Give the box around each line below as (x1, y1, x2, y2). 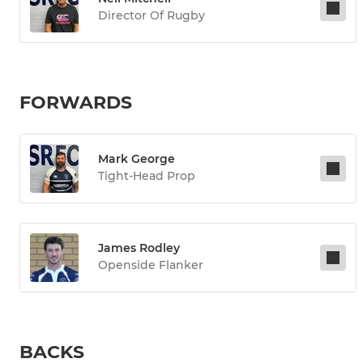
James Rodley (98, 241, 180, 256)
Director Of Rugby (98, 8, 205, 23)
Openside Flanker (98, 258, 203, 273)
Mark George (98, 152, 175, 167)
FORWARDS (19, 92, 132, 114)
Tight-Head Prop (98, 169, 195, 184)
